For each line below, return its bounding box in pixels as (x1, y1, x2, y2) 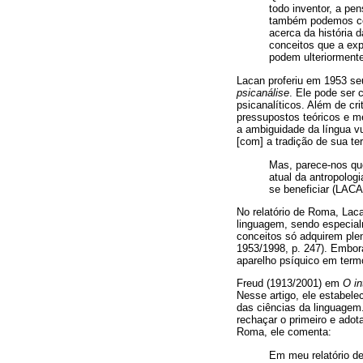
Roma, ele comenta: (237, 326, 331, 339)
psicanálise (237, 86, 289, 99)
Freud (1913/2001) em (237, 277, 343, 290)
